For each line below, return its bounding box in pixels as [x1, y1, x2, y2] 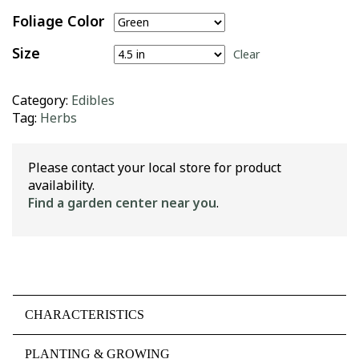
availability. [28, 176, 95, 195]
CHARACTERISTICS [25, 307, 144, 321]
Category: [12, 91, 71, 110]
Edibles [71, 91, 115, 110]
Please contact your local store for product [28, 159, 281, 177]
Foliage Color [12, 11, 105, 32]
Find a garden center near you [28, 194, 216, 212]
